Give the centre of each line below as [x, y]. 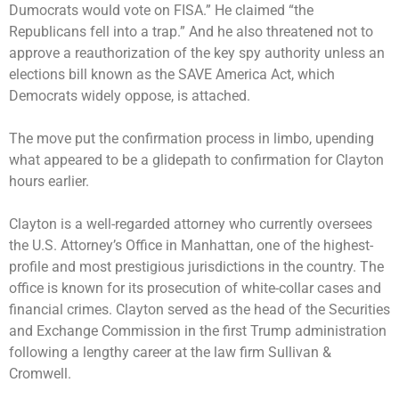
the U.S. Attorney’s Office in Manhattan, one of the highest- [191, 245]
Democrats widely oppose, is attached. [130, 95]
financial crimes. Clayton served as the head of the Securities [199, 309]
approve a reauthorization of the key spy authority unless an [197, 53]
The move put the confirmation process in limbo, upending [191, 138]
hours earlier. [49, 181]
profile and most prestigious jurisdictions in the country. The [196, 266]
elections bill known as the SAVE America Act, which [172, 74]
